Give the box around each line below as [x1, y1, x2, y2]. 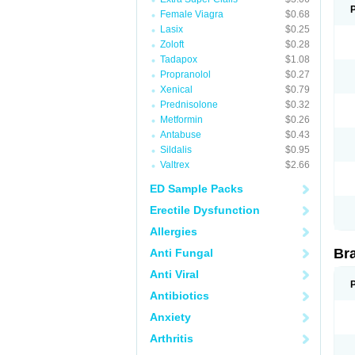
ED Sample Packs [150, 182, 243, 195]
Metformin [160, 114, 203, 125]
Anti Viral [150, 268, 199, 281]
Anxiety [150, 311, 191, 323]
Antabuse [160, 129, 201, 140]
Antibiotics [150, 289, 209, 302]
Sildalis [160, 144, 192, 155]
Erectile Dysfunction [150, 204, 260, 216]
